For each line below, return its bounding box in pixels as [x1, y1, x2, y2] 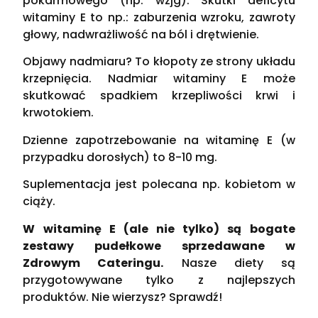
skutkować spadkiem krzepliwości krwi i [23, 87, 295, 104]
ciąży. [23, 193, 56, 210]
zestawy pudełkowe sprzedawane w [23, 237, 295, 254]
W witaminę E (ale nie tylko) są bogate [23, 220, 295, 237]
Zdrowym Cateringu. [23, 254, 164, 271]
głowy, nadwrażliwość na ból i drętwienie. [23, 26, 260, 43]
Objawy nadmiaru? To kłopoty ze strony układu [23, 53, 295, 70]
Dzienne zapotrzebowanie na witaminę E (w [23, 131, 295, 148]
